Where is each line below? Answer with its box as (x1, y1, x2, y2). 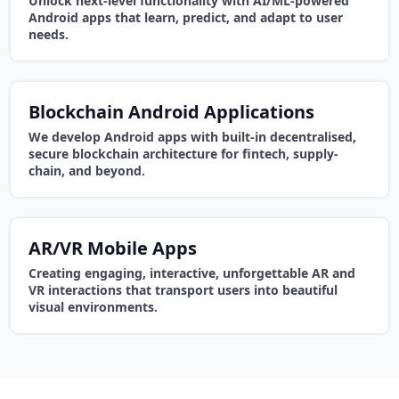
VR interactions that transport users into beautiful (28, 281, 338, 299)
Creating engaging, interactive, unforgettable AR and (28, 265, 355, 282)
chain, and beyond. (28, 162, 145, 180)
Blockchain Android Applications (28, 100, 314, 125)
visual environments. (28, 298, 158, 316)
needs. (28, 26, 69, 44)
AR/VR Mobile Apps (28, 236, 197, 261)
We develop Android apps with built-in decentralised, (28, 128, 356, 146)
